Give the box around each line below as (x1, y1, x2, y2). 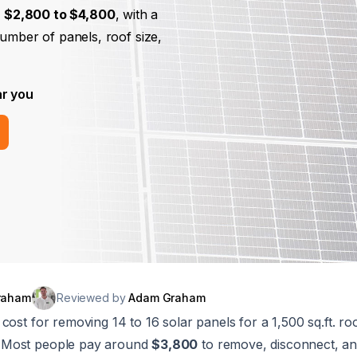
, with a (115, 6, 159, 22)
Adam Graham (128, 291, 206, 304)
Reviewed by (56, 291, 129, 304)
